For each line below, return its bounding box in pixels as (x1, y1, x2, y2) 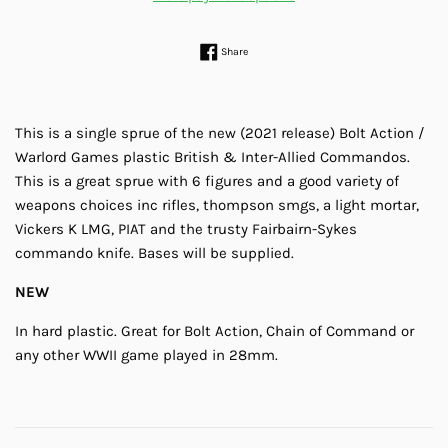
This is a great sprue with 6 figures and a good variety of (15, 172, 399, 191)
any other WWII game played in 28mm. (15, 346, 278, 365)
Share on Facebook (247, 42, 338, 56)
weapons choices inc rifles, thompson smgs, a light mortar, (15, 196, 419, 215)
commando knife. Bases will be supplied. (15, 244, 298, 263)
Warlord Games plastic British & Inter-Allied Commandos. (15, 148, 410, 167)
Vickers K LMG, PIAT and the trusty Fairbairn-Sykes (15, 220, 357, 239)
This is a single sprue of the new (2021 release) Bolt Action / (15, 124, 424, 143)
